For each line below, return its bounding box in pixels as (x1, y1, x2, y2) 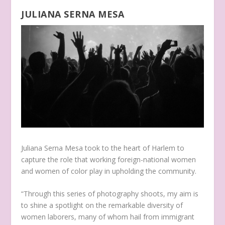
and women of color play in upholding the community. (21, 166, 201, 176)
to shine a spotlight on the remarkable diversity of (21, 200, 183, 210)
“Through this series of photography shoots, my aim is (21, 189, 199, 199)
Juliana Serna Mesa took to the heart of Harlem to (21, 143, 185, 153)
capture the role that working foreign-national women (21, 154, 196, 164)
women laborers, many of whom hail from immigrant (21, 212, 195, 222)
